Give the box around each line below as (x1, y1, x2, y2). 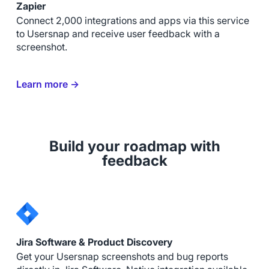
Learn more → (16, 78, 79, 90)
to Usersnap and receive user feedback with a (16, 28, 220, 40)
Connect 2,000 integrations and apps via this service (16, 14, 249, 26)
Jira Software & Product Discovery (16, 235, 172, 248)
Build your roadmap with (49, 137, 220, 155)
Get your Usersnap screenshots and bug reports (16, 250, 228, 262)
